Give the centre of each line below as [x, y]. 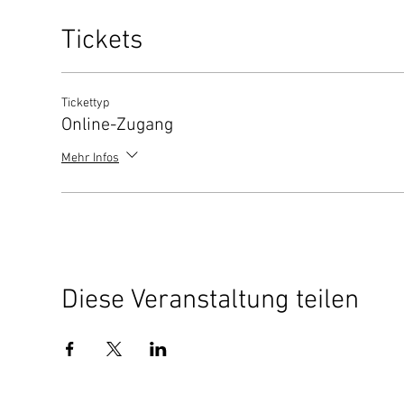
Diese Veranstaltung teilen [210, 301]
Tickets [102, 41]
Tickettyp [85, 104]
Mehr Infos [90, 158]
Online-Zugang [117, 126]
